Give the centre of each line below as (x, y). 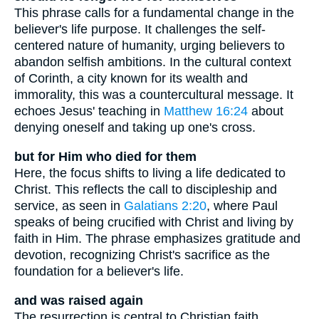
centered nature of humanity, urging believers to (150, 46)
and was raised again (79, 300)
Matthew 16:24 (206, 111)
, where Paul (242, 206)
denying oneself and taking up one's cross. (135, 128)
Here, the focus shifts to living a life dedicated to (150, 173)
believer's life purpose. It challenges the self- (140, 30)
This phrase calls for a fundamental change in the (154, 13)
